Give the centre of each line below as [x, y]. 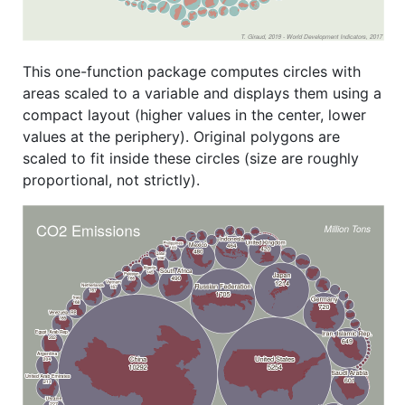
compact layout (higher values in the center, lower [194, 114]
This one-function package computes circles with [192, 71]
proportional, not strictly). [111, 179]
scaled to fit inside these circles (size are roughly [191, 158]
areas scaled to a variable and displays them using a [202, 93]
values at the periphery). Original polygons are [181, 136]
